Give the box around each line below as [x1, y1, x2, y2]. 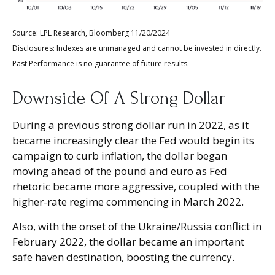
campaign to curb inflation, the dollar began [12, 148, 227, 163]
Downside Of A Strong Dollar [12, 88, 225, 108]
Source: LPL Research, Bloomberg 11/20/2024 [12, 27, 170, 38]
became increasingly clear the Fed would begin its [12, 133, 254, 147]
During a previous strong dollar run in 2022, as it [12, 117, 249, 132]
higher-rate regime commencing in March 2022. [12, 194, 244, 209]
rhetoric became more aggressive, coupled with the [12, 179, 260, 193]
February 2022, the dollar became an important [12, 234, 244, 249]
